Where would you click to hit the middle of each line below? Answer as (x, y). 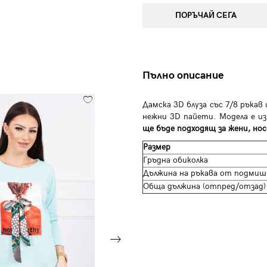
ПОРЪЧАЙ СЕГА (206, 15)
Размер (157, 147)
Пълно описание (183, 75)
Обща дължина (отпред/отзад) (204, 186)
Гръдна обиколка (176, 160)
